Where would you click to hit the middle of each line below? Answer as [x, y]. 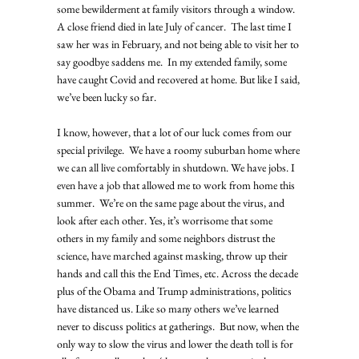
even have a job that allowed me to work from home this [177, 185]
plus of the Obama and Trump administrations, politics [175, 290]
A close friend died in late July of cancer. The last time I [175, 26]
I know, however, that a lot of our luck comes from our [175, 132]
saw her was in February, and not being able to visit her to [179, 44]
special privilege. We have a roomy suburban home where [179, 149]
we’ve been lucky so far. [107, 97]
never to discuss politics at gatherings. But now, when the [179, 326]
